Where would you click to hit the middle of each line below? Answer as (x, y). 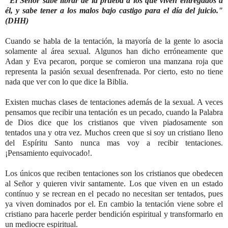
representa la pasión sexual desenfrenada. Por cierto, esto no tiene (114, 71)
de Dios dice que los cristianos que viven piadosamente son (114, 122)
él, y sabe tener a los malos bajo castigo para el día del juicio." (114, 10)
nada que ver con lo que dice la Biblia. (67, 81)
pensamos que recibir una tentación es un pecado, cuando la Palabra (114, 112)
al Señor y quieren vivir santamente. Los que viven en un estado (114, 183)
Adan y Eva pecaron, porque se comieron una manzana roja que (114, 61)
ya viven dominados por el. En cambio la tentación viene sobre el (114, 204)
